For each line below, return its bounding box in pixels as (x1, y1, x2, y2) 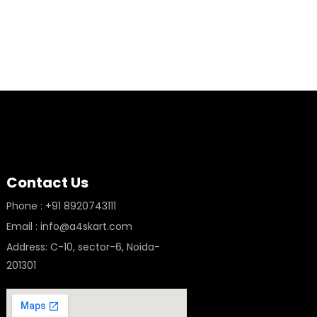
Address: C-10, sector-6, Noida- (6, 240, 160, 254)
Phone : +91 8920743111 (6, 199, 116, 213)
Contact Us (6, 173, 88, 192)
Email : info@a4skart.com (6, 219, 132, 234)
